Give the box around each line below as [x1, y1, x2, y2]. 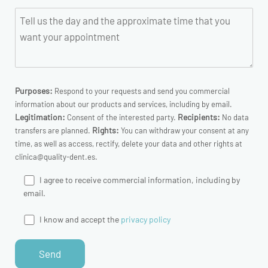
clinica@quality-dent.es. [15, 151, 98, 162]
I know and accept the [39, 214, 121, 225]
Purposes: [15, 85, 53, 96]
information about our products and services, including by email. [15, 99, 232, 109]
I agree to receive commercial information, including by [39, 175, 240, 185]
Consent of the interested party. [65, 112, 178, 122]
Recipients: [178, 111, 220, 122]
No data [220, 112, 249, 122]
